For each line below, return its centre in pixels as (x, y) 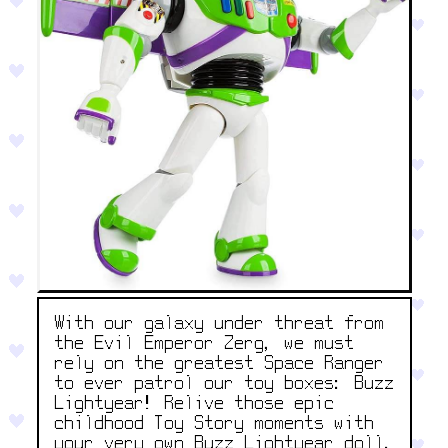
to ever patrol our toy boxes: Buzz (224, 385)
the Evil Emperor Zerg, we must (204, 345)
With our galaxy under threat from (219, 325)
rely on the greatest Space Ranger (219, 365)
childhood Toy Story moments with (214, 425)
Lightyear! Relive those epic (194, 405)
